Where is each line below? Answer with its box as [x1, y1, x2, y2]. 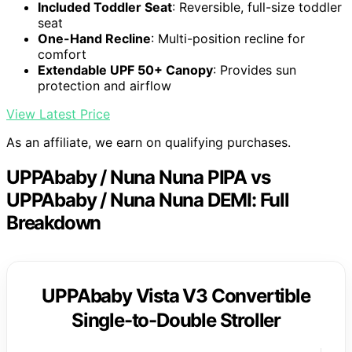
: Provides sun [213, 61, 296, 78]
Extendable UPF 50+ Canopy [38, 61, 213, 78]
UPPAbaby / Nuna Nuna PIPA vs [6, 165, 270, 189]
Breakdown [6, 211, 101, 234]
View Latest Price [6, 105, 110, 122]
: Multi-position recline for [151, 30, 305, 46]
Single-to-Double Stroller [71, 308, 280, 332]
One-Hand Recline [38, 30, 151, 46]
